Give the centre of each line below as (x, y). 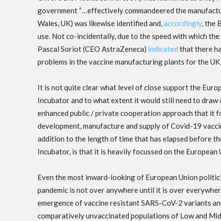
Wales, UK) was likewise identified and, (101, 23)
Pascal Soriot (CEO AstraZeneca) (93, 49)
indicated (163, 49)
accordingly (183, 23)
